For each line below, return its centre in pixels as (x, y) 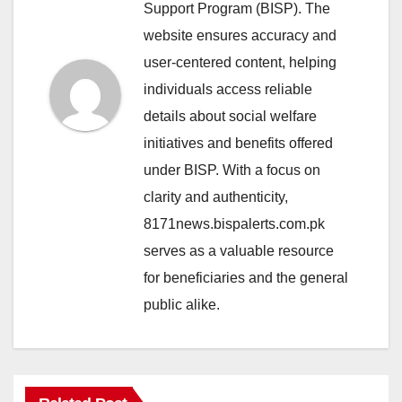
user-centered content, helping (240, 63)
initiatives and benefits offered (238, 144)
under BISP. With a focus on (232, 170)
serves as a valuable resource (239, 251)
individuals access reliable (228, 90)
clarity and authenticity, (216, 197)
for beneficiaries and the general (246, 278)
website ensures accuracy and (240, 36)
